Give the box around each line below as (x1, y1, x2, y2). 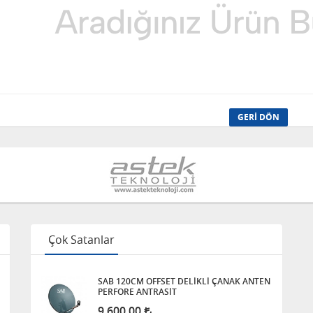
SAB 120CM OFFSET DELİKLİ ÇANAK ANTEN (98, 275, 270, 287)
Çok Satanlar (48, 232, 115, 247)
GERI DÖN (238, 111, 280, 123)
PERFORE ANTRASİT (98, 286, 177, 298)
